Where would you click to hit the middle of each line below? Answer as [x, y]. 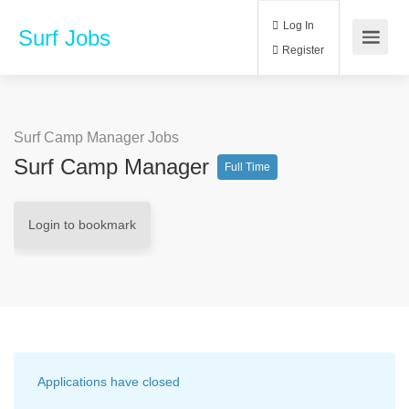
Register [355, 58]
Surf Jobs [64, 38]
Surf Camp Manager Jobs [96, 137]
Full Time [247, 167]
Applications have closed [109, 382]
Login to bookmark [82, 225]
